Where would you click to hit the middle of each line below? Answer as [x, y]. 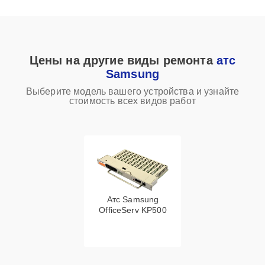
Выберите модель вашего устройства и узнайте [132, 91]
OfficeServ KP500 [133, 210]
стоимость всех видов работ [132, 101]
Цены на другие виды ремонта [123, 60]
